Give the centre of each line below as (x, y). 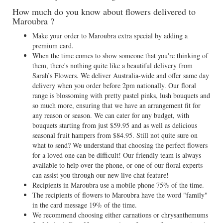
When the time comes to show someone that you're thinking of (120, 56)
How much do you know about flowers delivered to (104, 11)
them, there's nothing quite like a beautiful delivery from (112, 65)
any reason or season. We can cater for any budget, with (111, 115)
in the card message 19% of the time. (85, 205)
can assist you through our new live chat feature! (101, 175)
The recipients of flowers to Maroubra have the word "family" (120, 195)
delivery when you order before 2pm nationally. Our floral (114, 85)
